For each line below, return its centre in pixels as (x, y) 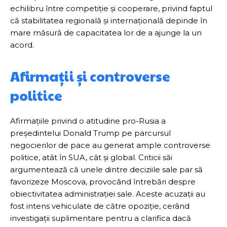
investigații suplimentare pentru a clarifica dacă (101, 218)
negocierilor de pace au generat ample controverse (110, 145)
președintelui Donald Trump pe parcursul (90, 133)
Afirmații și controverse (90, 76)
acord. (22, 45)
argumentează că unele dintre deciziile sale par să (106, 170)
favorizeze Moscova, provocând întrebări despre (103, 182)
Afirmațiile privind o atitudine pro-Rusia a (88, 121)
